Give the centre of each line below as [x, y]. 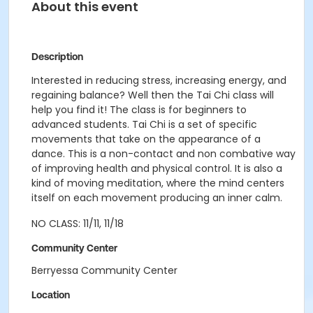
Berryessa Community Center [104, 270]
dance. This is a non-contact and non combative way [163, 154]
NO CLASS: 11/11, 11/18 [78, 224]
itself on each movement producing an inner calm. [157, 198]
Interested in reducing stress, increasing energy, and [159, 80]
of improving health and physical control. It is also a [157, 168]
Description [57, 57]
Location [51, 295]
